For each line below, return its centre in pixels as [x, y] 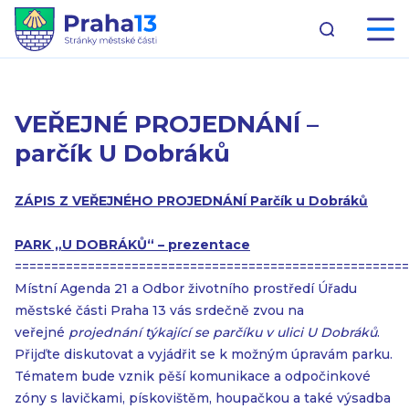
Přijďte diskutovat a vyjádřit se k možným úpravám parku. [204, 354]
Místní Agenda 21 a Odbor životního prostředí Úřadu [186, 288]
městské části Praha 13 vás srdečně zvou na [159, 310]
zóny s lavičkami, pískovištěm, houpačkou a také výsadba [203, 398]
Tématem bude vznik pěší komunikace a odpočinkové [193, 376]
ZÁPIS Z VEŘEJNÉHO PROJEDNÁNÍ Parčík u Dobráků [191, 201]
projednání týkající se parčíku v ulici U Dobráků [223, 332]
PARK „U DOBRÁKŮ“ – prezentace [132, 245]
